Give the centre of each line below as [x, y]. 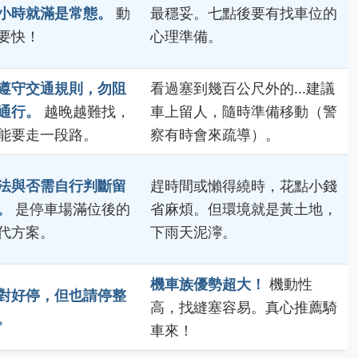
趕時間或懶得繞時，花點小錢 [244, 185]
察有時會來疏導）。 [215, 134]
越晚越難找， [85, 111]
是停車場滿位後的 [71, 209]
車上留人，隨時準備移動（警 [244, 111]
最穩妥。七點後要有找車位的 [244, 13]
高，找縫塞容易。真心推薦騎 [244, 307]
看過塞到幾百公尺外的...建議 [243, 88]
